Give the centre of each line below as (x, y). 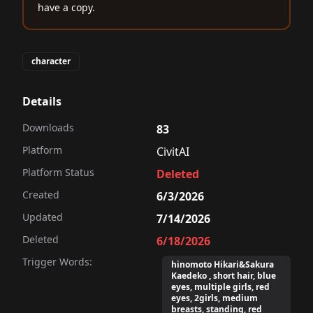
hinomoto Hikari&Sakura (223, 264)
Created (41, 195)
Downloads (48, 128)
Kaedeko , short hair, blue (224, 276)
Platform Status (58, 172)
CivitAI (173, 152)
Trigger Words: (57, 262)
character (51, 61)
